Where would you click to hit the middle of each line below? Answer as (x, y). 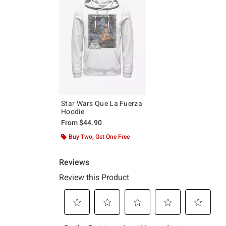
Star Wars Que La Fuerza (102, 103)
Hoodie (73, 111)
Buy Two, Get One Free (99, 136)
